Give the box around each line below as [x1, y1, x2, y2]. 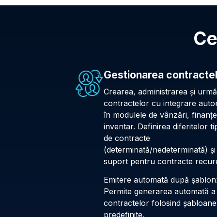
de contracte [104, 133, 150, 143]
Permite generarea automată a [104, 186, 216, 196]
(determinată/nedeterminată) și [104, 144, 216, 155]
